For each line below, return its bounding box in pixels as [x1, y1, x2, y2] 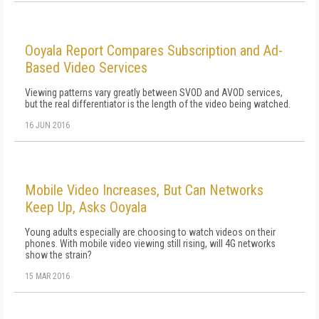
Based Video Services [25, 59, 147, 76]
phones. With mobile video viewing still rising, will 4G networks [25, 238, 276, 249]
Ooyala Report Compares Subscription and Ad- [25, 42, 283, 59]
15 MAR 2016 [25, 271, 70, 281]
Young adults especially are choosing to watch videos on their [25, 226, 276, 238]
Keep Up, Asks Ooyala [25, 199, 147, 216]
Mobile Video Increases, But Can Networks [25, 182, 263, 199]
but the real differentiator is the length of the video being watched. [25, 98, 291, 110]
